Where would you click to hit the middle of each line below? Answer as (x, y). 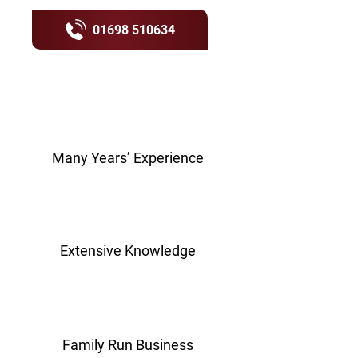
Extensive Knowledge (128, 251)
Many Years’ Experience (128, 158)
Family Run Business (128, 345)
